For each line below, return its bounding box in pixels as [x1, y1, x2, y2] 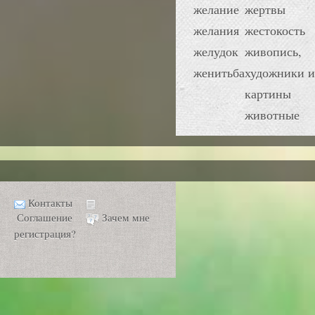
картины [245, 85, 291, 102]
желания [193, 22, 239, 39]
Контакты [28, 195, 72, 210]
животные [245, 106, 300, 123]
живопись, [245, 43, 302, 60]
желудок [193, 43, 238, 60]
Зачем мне [102, 210, 150, 225]
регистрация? [14, 226, 76, 241]
